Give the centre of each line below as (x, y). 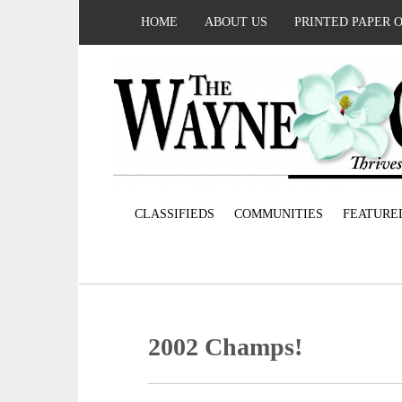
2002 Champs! (226, 347)
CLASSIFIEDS (174, 214)
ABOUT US (236, 22)
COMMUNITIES (278, 214)
